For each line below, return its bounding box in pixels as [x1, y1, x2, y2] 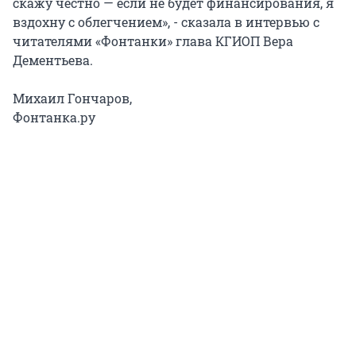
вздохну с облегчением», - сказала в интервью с [13, 13, 319, 30]
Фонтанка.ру [13, 108, 95, 126]
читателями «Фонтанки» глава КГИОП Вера [13, 32, 293, 49]
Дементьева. [13, 51, 93, 68]
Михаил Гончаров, [13, 89, 132, 106]
